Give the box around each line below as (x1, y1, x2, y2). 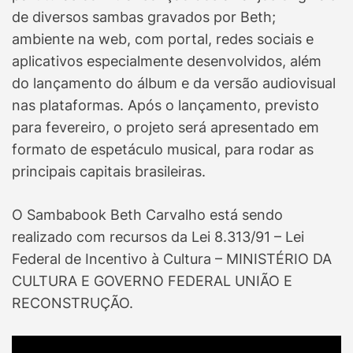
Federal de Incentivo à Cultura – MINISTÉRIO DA (12, 251, 332, 268)
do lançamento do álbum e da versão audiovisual (12, 75, 336, 92)
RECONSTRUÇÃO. (12, 295, 133, 312)
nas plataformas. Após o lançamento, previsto (12, 97, 319, 114)
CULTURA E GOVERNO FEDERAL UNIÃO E (12, 273, 292, 290)
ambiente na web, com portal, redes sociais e (12, 31, 314, 48)
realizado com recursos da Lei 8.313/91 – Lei (12, 229, 304, 246)
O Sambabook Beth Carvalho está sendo (12, 206, 283, 224)
